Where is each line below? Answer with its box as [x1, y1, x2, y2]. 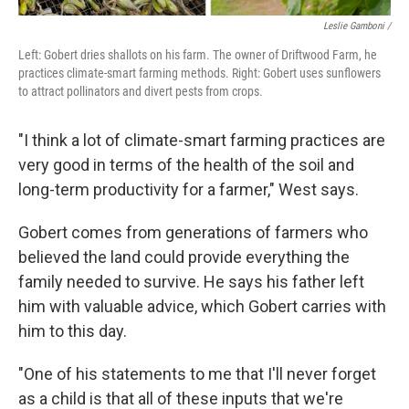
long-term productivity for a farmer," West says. [18, 180, 359, 199]
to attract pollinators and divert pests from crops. [18, 84, 263, 99]
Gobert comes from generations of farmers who [18, 223, 368, 242]
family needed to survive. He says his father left [18, 272, 364, 291]
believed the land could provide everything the [18, 247, 350, 267]
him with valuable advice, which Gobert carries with [18, 297, 386, 316]
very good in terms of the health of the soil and [18, 155, 354, 174]
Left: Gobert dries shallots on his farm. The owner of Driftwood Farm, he [18, 47, 377, 62]
